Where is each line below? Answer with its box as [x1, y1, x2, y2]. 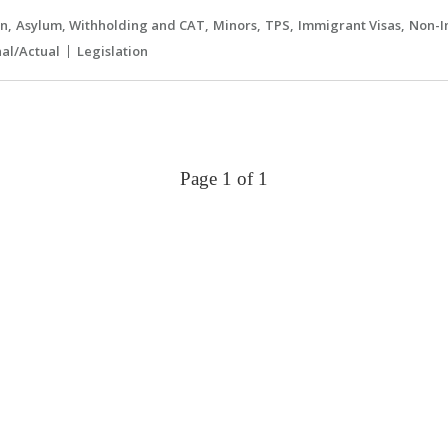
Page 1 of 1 [180, 167, 268, 189]
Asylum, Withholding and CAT [16, 16, 206, 35]
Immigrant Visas [298, 16, 402, 35]
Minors [213, 16, 258, 35]
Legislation [77, 42, 149, 61]
